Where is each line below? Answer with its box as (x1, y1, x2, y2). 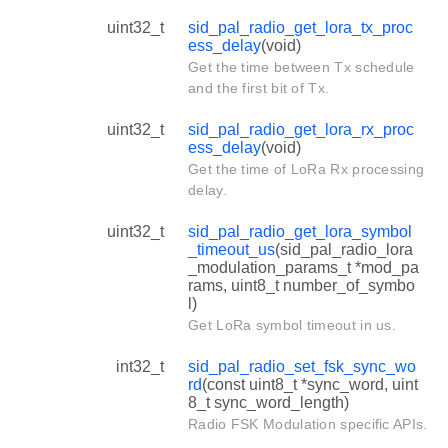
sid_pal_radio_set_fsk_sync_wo (188, 357, 416, 375)
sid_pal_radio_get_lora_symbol (188, 222, 412, 240)
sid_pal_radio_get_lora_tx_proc (188, 18, 413, 36)
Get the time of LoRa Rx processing (188, 160, 425, 177)
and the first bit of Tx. (188, 79, 330, 96)
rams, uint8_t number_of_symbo (188, 276, 415, 294)
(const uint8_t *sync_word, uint (202, 375, 418, 393)
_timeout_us (188, 240, 275, 258)
